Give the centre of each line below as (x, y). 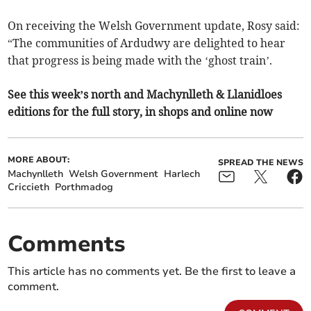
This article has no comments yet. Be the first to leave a (152, 272)
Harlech (182, 174)
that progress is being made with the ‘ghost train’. (140, 61)
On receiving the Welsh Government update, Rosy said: (154, 26)
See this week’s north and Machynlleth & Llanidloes (145, 95)
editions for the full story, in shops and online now (141, 112)
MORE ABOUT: (39, 160)
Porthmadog (84, 187)
